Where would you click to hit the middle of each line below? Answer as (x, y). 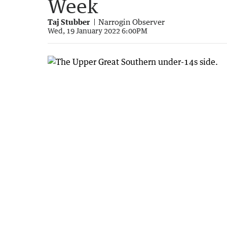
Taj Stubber (69, 22)
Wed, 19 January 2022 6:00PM (98, 30)
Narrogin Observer (131, 22)
